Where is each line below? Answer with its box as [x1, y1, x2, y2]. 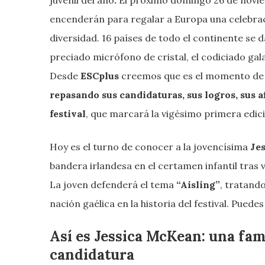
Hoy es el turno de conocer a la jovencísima [50, 140, 250, 153]
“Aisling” [176, 178, 220, 190]
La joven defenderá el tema [50, 178, 176, 190]
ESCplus [80, 69, 121, 82]
